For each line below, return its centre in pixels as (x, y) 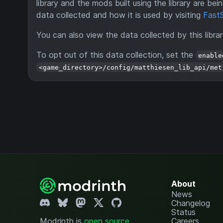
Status (183, 212)
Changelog (190, 203)
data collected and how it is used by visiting (120, 15)
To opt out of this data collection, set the (116, 55)
